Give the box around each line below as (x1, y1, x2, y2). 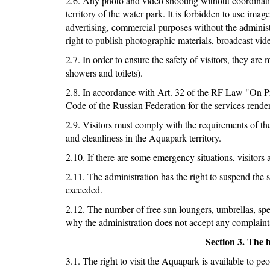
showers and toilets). (65, 66, 143, 80)
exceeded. (65, 183, 102, 196)
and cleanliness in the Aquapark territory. (65, 131, 221, 145)
